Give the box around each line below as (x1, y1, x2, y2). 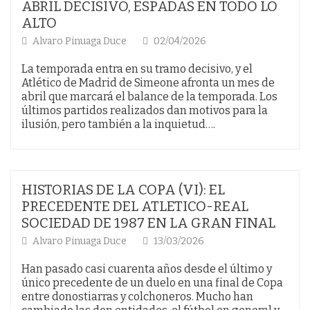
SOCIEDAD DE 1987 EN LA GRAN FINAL (21, 214, 275, 231)
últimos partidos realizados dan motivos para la (21, 103, 268, 117)
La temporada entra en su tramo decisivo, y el (21, 62, 253, 75)
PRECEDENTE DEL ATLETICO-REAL (21, 197, 248, 215)
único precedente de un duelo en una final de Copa (21, 275, 283, 289)
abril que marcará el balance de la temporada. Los (21, 89, 277, 103)
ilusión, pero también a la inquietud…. (21, 117, 215, 131)
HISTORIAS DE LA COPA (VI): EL (21, 181, 225, 198)
